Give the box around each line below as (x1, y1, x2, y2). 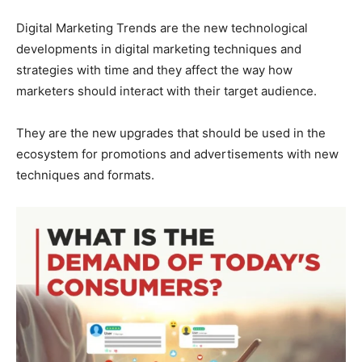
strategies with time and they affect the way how (16, 61, 293, 78)
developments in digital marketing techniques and (16, 40, 301, 57)
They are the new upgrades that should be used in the (16, 124, 326, 141)
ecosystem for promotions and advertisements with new (16, 145, 339, 162)
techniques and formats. (16, 166, 154, 183)
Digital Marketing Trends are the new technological (16, 19, 308, 36)
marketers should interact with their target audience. (16, 82, 320, 99)
